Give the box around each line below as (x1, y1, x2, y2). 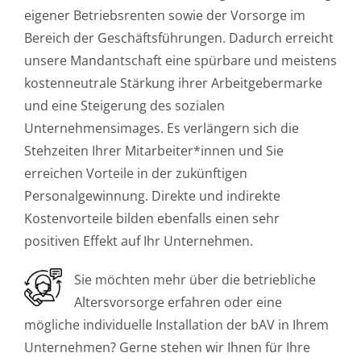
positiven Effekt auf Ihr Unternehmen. (23, 231, 253, 250)
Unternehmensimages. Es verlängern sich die (23, 118, 299, 137)
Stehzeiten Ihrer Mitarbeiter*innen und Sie (23, 141, 284, 160)
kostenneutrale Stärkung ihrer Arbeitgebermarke (23, 73, 322, 92)
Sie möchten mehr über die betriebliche (73, 270, 316, 288)
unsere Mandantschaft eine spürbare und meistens (23, 51, 337, 69)
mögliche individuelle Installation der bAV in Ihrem (23, 315, 329, 334)
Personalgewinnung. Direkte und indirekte (23, 186, 280, 205)
